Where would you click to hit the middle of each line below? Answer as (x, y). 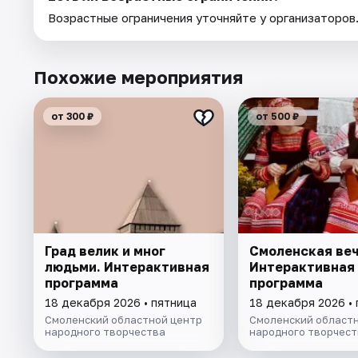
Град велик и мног (105, 251)
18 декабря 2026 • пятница (121, 303)
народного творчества (105, 332)
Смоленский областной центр (123, 320)
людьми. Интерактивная (127, 267)
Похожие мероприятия (138, 78)
